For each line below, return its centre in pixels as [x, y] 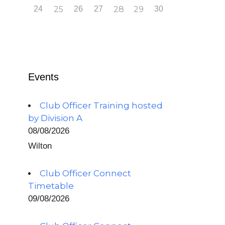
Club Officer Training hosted [101, 105]
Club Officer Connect [85, 173]
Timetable [51, 186]
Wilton [40, 146]
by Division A [55, 118]
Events [43, 77]
